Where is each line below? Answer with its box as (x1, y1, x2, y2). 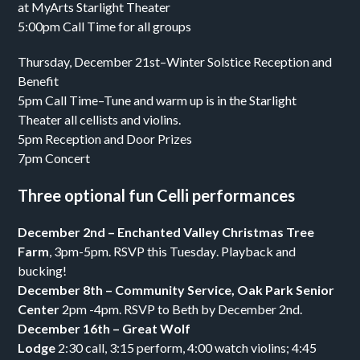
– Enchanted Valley (105, 224, 220, 239)
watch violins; (215, 340, 292, 355)
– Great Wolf (110, 321, 191, 336)
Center (18, 301, 63, 317)
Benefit (18, 73, 59, 88)
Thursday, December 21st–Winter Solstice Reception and (18, 54, 333, 69)
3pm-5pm (54, 243, 109, 259)
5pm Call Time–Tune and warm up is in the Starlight (18, 92, 297, 108)
